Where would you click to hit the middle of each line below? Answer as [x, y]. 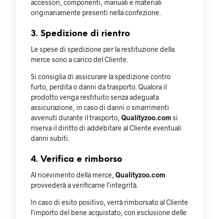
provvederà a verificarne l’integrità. [84, 185]
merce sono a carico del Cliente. [79, 59]
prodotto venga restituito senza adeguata [95, 97]
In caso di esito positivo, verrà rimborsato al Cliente [109, 202]
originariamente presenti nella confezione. [96, 12]
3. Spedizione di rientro [80, 33]
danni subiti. [50, 138]
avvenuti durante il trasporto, [76, 117]
